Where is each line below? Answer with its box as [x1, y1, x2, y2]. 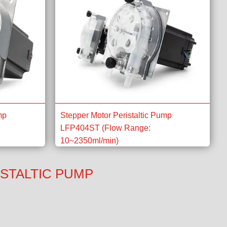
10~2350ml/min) [60, 136, 119, 145]
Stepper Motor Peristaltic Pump [60, 111, 172, 120]
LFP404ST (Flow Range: [60, 124, 150, 132]
